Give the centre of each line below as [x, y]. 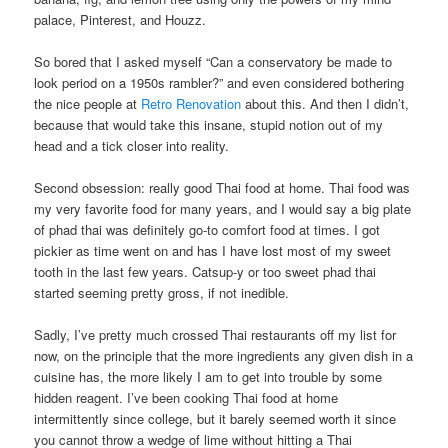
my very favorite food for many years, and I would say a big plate [223, 209]
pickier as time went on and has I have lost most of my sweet [213, 251]
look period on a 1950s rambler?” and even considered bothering [219, 82]
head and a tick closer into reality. [132, 145]
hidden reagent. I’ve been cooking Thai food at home [186, 398]
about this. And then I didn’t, [325, 103]
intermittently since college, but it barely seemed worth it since [215, 419]
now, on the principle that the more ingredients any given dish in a [224, 356]
